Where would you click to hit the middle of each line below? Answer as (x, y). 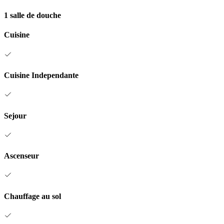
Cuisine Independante (41, 75)
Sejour (15, 115)
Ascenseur (21, 156)
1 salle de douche (32, 15)
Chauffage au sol (32, 196)
